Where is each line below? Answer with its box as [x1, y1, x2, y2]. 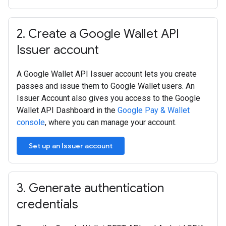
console [17, 118, 45, 127]
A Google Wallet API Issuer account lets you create [17, 69, 197, 79]
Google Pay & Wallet [118, 105, 190, 115]
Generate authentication [26, 181, 164, 196]
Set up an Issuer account [29, 141, 112, 150]
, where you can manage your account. [45, 118, 177, 127]
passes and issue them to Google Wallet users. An [17, 81, 195, 91]
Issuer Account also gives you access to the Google [17, 93, 200, 103]
